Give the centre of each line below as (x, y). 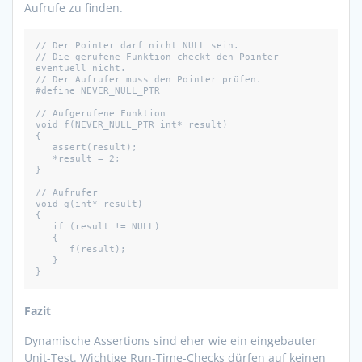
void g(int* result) (89, 204)
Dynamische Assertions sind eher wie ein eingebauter (170, 340)
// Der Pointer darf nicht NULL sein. (140, 45)
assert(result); (44, 147)
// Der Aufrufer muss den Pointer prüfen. (149, 79)
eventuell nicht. (81, 68)
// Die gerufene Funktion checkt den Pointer (157, 57)
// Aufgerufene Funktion (101, 113)
